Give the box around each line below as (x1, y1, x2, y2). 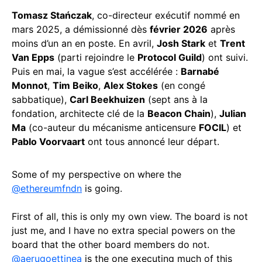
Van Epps (12, 51, 54, 64)
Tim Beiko (53, 80, 98, 92)
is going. (82, 182, 122, 195)
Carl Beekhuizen (70, 94, 145, 106)
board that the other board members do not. (12, 239, 209, 251)
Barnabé (181, 65, 219, 78)
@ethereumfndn (12, 182, 82, 195)
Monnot (12, 80, 47, 92)
